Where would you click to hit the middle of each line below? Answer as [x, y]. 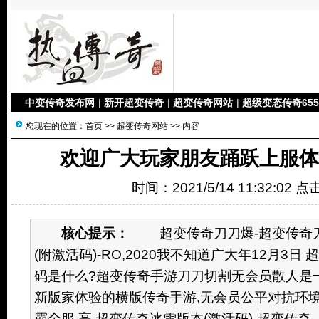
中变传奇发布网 [60, 103]
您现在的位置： [56, 126]
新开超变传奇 [134, 103]
